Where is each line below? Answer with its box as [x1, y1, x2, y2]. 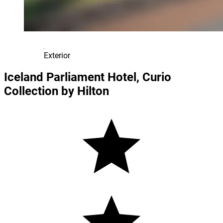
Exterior [44, 51, 70, 60]
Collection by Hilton [4, 84, 109, 98]
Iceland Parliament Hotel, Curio [4, 70, 171, 84]
